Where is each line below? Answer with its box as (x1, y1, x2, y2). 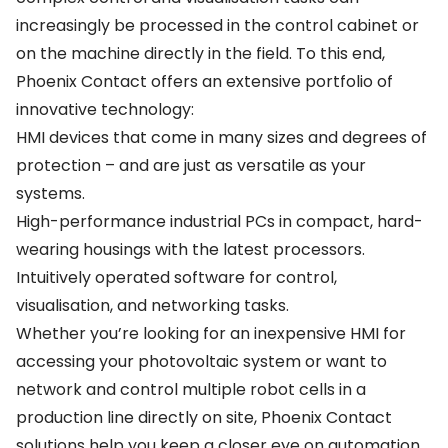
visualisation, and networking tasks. (16, 294, 289, 317)
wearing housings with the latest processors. (16, 238, 365, 261)
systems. (16, 182, 85, 205)
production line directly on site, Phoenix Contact (16, 406, 392, 429)
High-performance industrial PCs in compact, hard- (16, 210, 423, 233)
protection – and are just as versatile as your (16, 154, 366, 177)
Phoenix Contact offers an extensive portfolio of (16, 70, 393, 93)
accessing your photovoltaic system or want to (16, 350, 387, 373)
